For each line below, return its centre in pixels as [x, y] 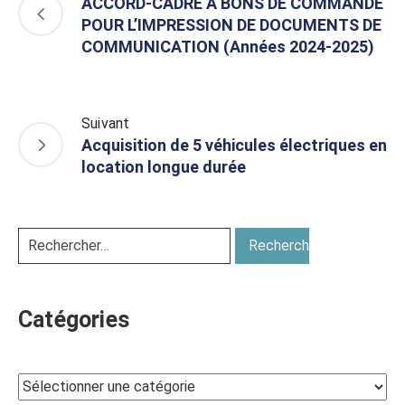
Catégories [74, 319]
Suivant [106, 123]
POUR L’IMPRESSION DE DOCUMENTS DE [231, 24]
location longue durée [164, 166]
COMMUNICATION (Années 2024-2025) [228, 46]
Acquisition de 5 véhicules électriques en [234, 145]
